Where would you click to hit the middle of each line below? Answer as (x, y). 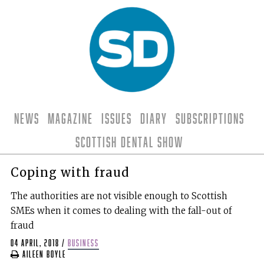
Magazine (70, 118)
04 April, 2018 (35, 243)
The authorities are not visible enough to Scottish (119, 196)
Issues (116, 118)
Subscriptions (210, 118)
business (83, 243)
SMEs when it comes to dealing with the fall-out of (121, 210)
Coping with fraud (70, 172)
